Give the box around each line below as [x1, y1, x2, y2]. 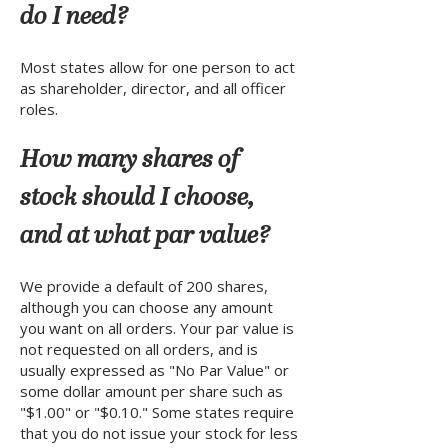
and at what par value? [20, 223, 271, 251]
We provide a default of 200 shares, [20, 276, 268, 296]
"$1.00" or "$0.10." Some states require [20, 402, 294, 422]
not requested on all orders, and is [20, 339, 258, 359]
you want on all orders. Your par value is [20, 318, 294, 338]
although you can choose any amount [20, 297, 273, 317]
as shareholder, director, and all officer [20, 78, 286, 98]
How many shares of [20, 147, 239, 175]
